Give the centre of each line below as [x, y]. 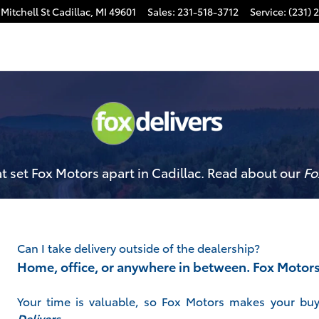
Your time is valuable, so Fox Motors [124, 301]
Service [267, 11]
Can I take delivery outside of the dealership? [138, 247]
